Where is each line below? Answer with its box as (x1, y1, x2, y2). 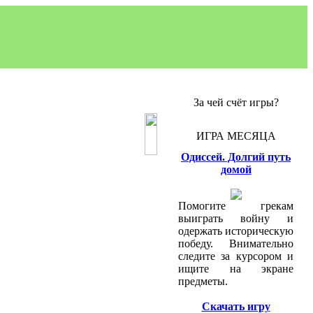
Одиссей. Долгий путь (181, 151, 291, 163)
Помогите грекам (178, 200, 293, 212)
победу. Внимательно (178, 238, 293, 249)
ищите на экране (178, 263, 293, 275)
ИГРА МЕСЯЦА (196, 130, 276, 142)
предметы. (178, 275, 228, 287)
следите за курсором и (178, 250, 293, 262)
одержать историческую (178, 225, 293, 237)
